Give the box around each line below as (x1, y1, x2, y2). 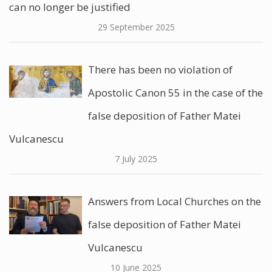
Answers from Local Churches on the (88, 194, 261, 208)
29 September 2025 (97, 21, 175, 33)
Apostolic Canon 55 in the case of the (88, 86, 263, 100)
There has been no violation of (88, 63, 233, 76)
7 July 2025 (115, 153, 157, 165)
